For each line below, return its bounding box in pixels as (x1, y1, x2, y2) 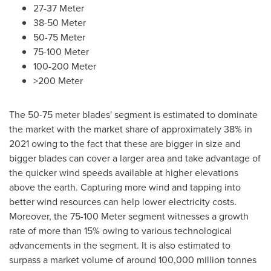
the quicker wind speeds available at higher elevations (9, 166, 238, 179)
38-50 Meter (33, 16, 86, 29)
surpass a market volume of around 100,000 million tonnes (9, 253, 256, 266)
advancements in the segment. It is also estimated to (9, 238, 230, 252)
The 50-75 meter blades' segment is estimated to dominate (9, 108, 258, 121)
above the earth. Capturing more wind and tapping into (9, 180, 241, 194)
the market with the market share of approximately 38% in (9, 122, 252, 135)
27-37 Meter (33, 1, 84, 15)
